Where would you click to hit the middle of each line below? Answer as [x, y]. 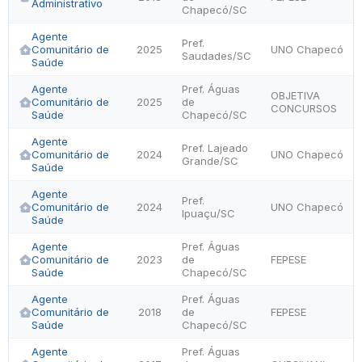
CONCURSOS [304, 108]
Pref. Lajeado [215, 148]
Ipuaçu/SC [208, 213]
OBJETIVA [295, 95]
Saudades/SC [217, 56]
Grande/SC [210, 161]
